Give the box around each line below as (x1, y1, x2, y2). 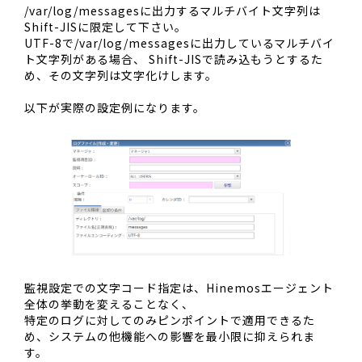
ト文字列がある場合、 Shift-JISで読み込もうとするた (24, 50, 323, 67)
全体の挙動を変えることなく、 (24, 295, 194, 312)
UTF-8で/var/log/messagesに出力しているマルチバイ (24, 34, 335, 51)
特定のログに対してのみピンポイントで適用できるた (24, 311, 315, 328)
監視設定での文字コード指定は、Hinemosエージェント (24, 279, 334, 296)
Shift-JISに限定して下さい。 (24, 18, 187, 35)
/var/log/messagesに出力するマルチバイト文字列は (24, 2, 321, 19)
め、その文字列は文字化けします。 (24, 66, 217, 83)
